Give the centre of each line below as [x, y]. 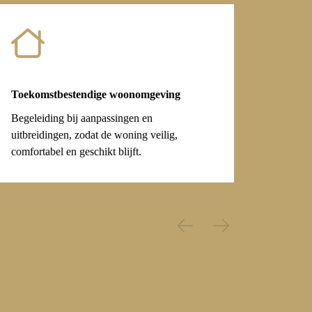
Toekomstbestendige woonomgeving [96, 95]
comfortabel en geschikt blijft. [76, 152]
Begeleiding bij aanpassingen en [82, 118]
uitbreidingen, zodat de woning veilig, [94, 135]
